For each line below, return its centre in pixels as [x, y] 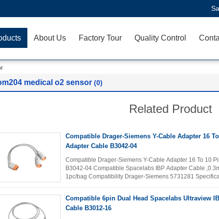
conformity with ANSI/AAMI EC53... [112, 185]
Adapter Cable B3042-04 [101, 146]
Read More [181, 185]
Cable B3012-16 [88, 208]
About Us [50, 38]
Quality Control [160, 38]
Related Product [171, 109]
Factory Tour [100, 38]
